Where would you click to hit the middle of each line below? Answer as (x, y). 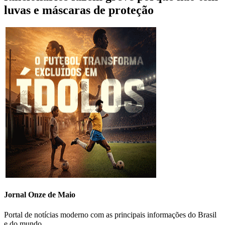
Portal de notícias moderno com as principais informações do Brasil (110, 214)
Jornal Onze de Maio (40, 195)
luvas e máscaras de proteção (79, 10)
